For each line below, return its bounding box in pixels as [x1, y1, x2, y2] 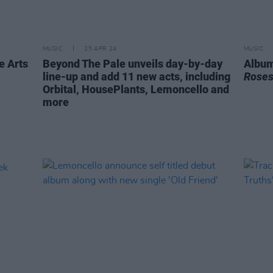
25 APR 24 [84, 46, 117, 52]
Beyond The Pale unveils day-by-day [43, 57, 222, 70]
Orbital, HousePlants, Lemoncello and [43, 83, 229, 96]
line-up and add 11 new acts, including [43, 70, 230, 83]
